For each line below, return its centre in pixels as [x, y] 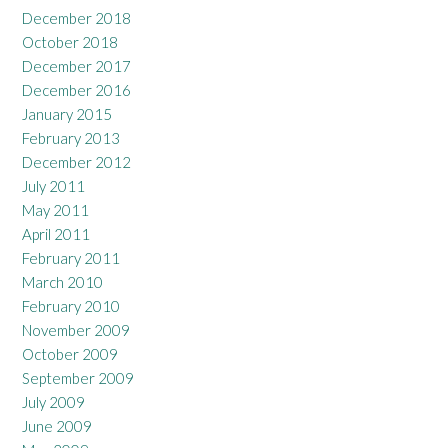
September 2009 [78, 378]
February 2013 [71, 138]
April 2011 [56, 234]
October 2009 [70, 354]
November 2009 [76, 330]
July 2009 [53, 402]
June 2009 [57, 426]
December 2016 [76, 90]
